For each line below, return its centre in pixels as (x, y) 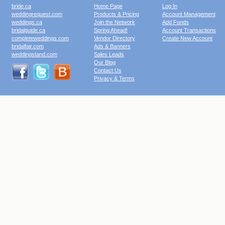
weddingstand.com (34, 54)
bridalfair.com (28, 46)
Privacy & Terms (114, 78)
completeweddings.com (40, 38)
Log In (170, 6)
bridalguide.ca (28, 30)
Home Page (108, 6)
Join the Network (115, 22)
